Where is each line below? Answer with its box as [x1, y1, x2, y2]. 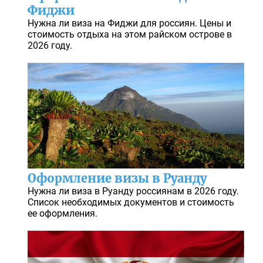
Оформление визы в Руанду [27, 171, 207, 186]
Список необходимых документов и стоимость [27, 197, 234, 208]
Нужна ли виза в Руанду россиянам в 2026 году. [27, 186, 239, 197]
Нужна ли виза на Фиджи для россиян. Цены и [27, 18, 231, 29]
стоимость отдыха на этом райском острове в [27, 29, 232, 41]
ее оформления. [27, 208, 97, 220]
